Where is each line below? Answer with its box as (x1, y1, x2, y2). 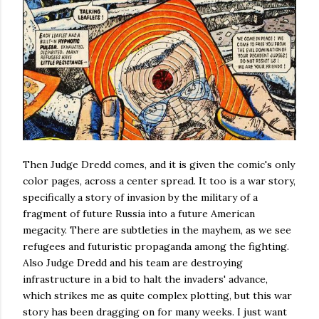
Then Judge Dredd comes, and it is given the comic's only (23, 158, 295, 172)
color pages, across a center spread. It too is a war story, (23, 174, 296, 188)
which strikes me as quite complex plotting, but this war (23, 289, 292, 303)
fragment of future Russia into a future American (23, 207, 255, 221)
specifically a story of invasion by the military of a (23, 191, 258, 204)
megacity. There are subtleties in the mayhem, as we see (23, 224, 291, 237)
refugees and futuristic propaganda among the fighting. (23, 240, 289, 253)
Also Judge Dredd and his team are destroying (23, 256, 243, 270)
